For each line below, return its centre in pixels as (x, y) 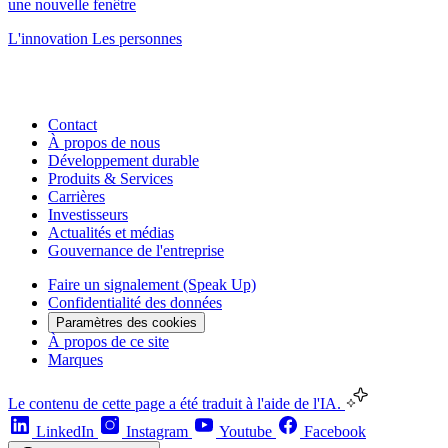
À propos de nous (104, 143)
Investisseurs (88, 215)
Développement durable (123, 161)
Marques (75, 360)
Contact (72, 125)
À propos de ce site (108, 342)
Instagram (157, 432)
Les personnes (137, 39)
